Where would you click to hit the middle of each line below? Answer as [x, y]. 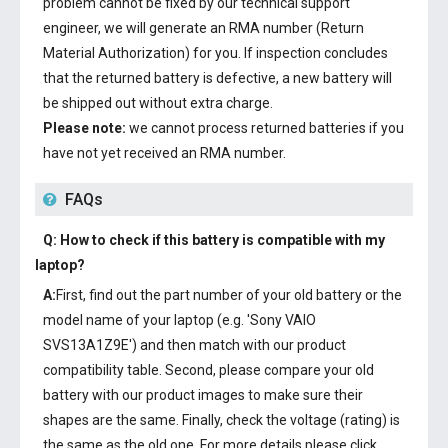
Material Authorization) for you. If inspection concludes [215, 53]
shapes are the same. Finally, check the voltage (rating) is [221, 420]
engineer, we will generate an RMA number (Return [203, 28]
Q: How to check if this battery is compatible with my [214, 240]
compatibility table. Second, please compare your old [208, 370]
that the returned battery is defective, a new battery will [217, 78]
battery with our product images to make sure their [203, 395]
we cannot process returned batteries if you [265, 128]
